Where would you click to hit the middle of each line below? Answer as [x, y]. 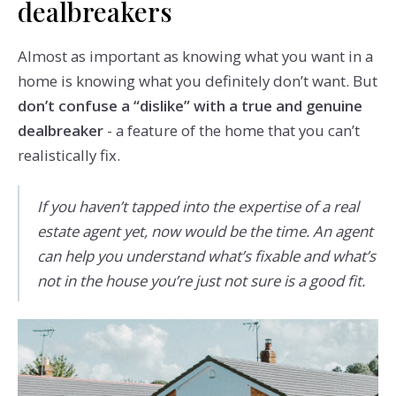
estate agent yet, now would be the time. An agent [205, 231]
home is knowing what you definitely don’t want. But [197, 80]
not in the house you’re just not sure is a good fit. [201, 280]
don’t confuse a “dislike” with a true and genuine [190, 105]
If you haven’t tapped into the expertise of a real [198, 206]
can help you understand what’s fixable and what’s [206, 255]
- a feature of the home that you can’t [231, 130]
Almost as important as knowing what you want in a [195, 56]
